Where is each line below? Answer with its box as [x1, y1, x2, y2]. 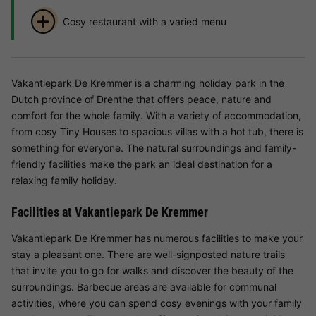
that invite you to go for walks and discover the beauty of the [11, 265, 293, 277]
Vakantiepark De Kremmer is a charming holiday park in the [11, 77, 284, 90]
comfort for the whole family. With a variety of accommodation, [11, 109, 301, 122]
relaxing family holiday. [11, 174, 117, 187]
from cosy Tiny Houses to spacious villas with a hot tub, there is [11, 126, 303, 138]
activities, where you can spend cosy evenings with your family [11, 297, 302, 310]
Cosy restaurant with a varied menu [62, 15, 226, 28]
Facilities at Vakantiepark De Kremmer [11, 205, 208, 220]
